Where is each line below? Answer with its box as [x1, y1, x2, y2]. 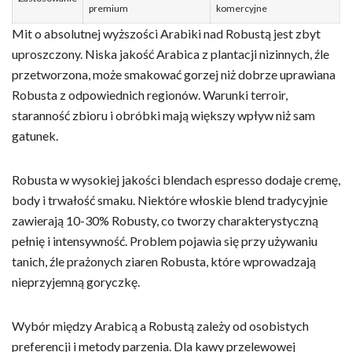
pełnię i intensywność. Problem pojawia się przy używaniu [12, 233, 317, 248]
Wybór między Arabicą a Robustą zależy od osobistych [12, 317, 309, 333]
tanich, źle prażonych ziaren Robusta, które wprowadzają [12, 253, 316, 269]
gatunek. [12, 127, 58, 143]
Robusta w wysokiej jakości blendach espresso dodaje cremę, [12, 171, 340, 187]
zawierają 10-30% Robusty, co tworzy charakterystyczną [12, 212, 318, 228]
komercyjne [216, 2, 267, 14]
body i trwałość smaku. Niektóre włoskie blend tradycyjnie [12, 192, 328, 207]
